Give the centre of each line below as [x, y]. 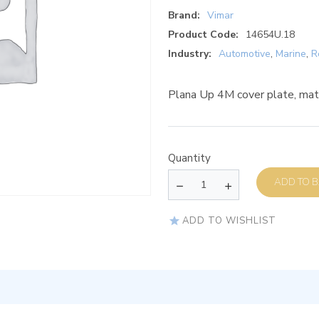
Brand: [184, 16]
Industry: [190, 54]
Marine [291, 54]
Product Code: [203, 35]
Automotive [245, 54]
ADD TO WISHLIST [229, 220]
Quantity [189, 158]
